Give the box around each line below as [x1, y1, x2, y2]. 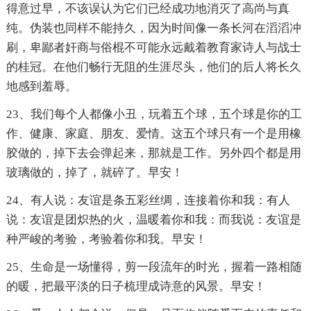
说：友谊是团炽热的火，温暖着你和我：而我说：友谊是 [6, 213, 301, 227]
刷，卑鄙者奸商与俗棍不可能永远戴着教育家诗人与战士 [6, 41, 301, 55]
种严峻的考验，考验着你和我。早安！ [6, 233, 207, 246]
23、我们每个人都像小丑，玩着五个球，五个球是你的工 [6, 108, 302, 121]
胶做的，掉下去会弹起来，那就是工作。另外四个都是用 [6, 146, 301, 160]
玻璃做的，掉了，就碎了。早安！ [6, 166, 183, 180]
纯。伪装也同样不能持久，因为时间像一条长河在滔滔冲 [6, 22, 301, 35]
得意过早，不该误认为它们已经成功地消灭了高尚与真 [6, 2, 289, 16]
